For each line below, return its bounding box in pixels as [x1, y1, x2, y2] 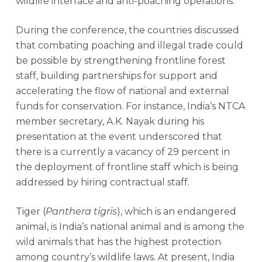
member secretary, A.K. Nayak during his [15, 116, 204, 127]
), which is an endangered [116, 206, 236, 217]
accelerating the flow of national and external [15, 85, 229, 96]
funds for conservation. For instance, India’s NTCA [15, 101, 245, 112]
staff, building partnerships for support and [15, 70, 218, 81]
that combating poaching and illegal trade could [15, 40, 243, 51]
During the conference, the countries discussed [15, 25, 239, 36]
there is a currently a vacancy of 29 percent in [15, 146, 230, 157]
